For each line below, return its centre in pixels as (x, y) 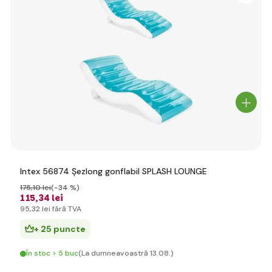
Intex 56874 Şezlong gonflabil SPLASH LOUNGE (114, 171)
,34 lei (49, 198)
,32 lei (40, 209)
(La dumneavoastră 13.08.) (126, 253)
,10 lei (41, 188)
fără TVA (66, 209)
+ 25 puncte (60, 229)
